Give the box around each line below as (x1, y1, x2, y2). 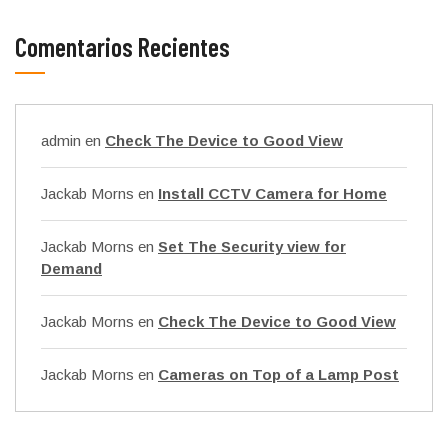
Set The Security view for (158, 238, 346, 255)
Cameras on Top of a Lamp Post (158, 366, 399, 383)
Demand (41, 260, 102, 277)
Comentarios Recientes (15, 31, 230, 62)
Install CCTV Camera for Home (158, 185, 387, 202)
